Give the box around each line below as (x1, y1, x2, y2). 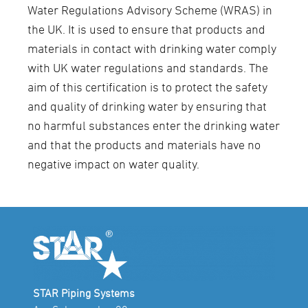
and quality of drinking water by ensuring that (27, 99, 267, 114)
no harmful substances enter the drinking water (27, 118, 280, 133)
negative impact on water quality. (27, 157, 199, 172)
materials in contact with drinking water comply (27, 41, 276, 56)
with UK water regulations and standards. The (27, 60, 268, 76)
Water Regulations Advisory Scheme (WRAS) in (27, 3, 272, 18)
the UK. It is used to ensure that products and (27, 22, 265, 37)
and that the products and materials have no (27, 137, 261, 153)
